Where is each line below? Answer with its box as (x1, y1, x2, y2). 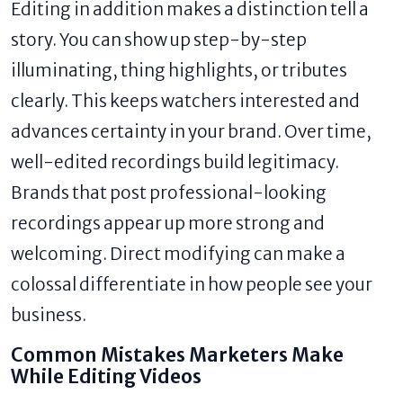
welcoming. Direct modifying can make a (11, 242, 345, 264)
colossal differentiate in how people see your (11, 273, 372, 295)
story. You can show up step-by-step (11, 28, 307, 50)
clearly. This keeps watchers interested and (11, 89, 360, 112)
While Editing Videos (11, 364, 201, 389)
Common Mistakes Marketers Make (11, 343, 344, 367)
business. (11, 303, 86, 326)
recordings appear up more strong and (11, 211, 325, 234)
